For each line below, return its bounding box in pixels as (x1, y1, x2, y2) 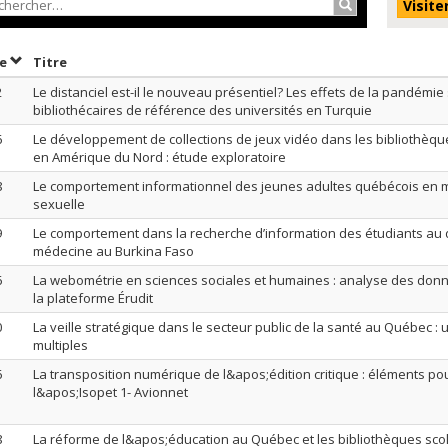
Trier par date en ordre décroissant (9, 52, 248, 70)
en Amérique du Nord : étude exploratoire (33, 148, 286, 166)
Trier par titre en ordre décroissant (69, 52, 308, 70)
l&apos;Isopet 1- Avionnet (33, 383, 188, 401)
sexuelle (33, 195, 85, 213)
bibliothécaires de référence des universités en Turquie (33, 101, 372, 119)
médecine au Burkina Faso (33, 242, 194, 260)
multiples (33, 336, 88, 354)
